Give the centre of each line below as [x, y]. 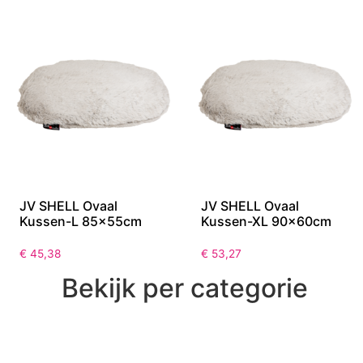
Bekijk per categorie [185, 288]
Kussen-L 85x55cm [81, 221]
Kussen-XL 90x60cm [266, 221]
